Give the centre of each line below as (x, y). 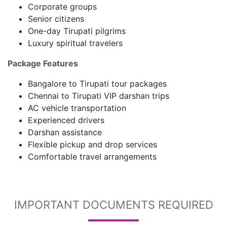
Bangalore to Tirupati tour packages (97, 84)
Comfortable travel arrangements (92, 157)
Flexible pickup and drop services (92, 144)
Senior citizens (56, 19)
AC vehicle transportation (77, 108)
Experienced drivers (66, 120)
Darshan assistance (65, 132)
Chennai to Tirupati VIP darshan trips (99, 96)
